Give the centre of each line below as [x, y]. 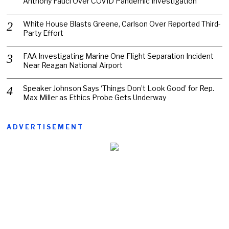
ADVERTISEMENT [45, 127]
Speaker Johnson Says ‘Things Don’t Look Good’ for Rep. [119, 88]
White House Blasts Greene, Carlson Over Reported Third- [122, 24]
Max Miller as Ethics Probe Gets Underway [95, 98]
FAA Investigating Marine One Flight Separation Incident [119, 56]
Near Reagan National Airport [73, 65]
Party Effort [43, 33]
